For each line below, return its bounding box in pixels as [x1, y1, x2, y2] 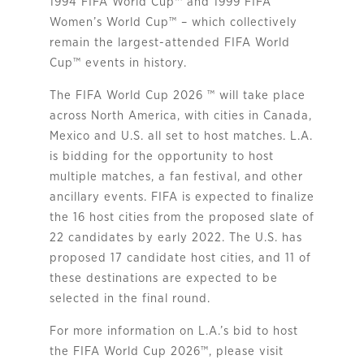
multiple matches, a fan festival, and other [49, 170, 303, 183]
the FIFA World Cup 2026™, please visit [49, 344, 284, 357]
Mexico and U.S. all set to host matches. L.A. [49, 129, 313, 142]
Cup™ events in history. [49, 56, 187, 69]
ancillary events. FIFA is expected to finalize [49, 190, 314, 203]
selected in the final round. [49, 292, 223, 305]
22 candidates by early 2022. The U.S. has [49, 231, 302, 244]
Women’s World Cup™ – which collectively [49, 15, 297, 28]
